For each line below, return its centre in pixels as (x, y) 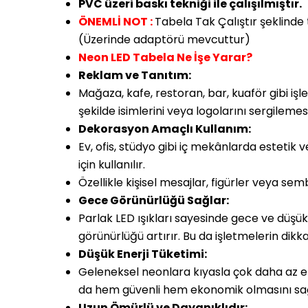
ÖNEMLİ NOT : (117, 22)
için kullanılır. (112, 165)
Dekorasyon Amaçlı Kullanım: (165, 129)
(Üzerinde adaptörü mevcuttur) (164, 40)
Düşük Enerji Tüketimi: (143, 254)
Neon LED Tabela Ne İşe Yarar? (165, 58)
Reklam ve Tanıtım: (135, 76)
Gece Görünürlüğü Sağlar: (154, 201)
